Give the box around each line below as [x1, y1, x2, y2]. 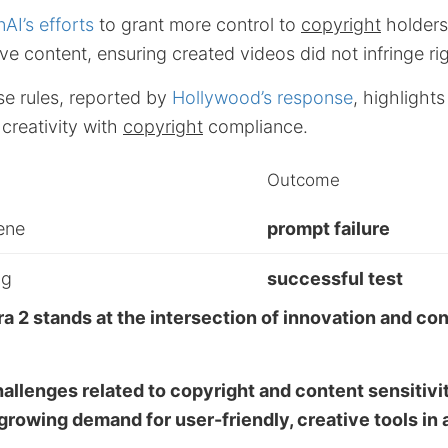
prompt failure [267, 218, 390, 239]
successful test [267, 268, 403, 289]
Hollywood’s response [172, 87, 353, 108]
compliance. [203, 116, 308, 137]
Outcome [267, 170, 340, 190]
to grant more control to [94, 14, 301, 35]
